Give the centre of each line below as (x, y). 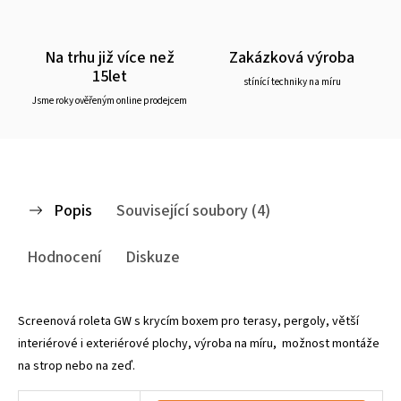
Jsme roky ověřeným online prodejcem (109, 100)
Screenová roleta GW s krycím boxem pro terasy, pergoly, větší (188, 321)
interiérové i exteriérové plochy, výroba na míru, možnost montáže (199, 343)
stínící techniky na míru (292, 81)
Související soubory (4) (193, 210)
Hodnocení (64, 256)
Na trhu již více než (109, 57)
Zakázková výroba (292, 57)
